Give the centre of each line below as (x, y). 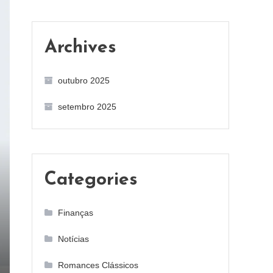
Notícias (73, 239)
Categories (91, 180)
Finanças (76, 213)
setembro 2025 (87, 107)
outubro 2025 (84, 80)
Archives (80, 48)
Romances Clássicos (98, 265)
